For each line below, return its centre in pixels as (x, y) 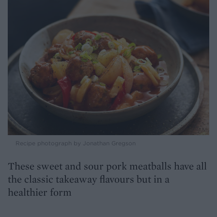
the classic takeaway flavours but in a (89, 179)
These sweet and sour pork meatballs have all (107, 166)
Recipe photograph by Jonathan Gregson (76, 143)
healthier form (40, 192)
